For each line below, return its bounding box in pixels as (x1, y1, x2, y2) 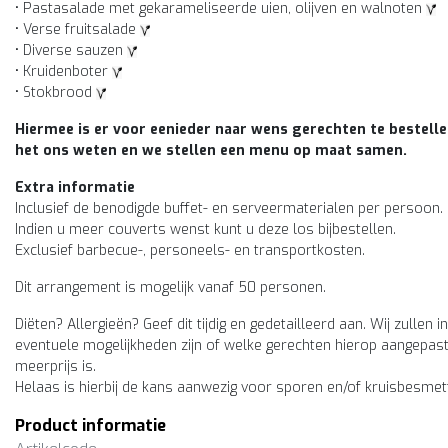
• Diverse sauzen (15, 41, 127, 60)
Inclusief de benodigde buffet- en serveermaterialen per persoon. (15, 199, 443, 218)
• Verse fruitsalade (15, 20, 140, 39)
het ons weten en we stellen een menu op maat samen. (15, 141, 407, 160)
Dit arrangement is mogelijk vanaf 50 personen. (15, 278, 326, 297)
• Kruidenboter (15, 62, 112, 81)
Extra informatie (15, 178, 135, 197)
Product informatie (15, 415, 166, 436)
